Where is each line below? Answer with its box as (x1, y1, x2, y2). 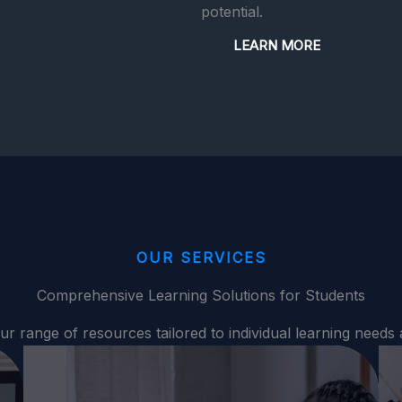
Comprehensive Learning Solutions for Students (37, 286, 365, 304)
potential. (201, 3, 263, 21)
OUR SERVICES (135, 249, 267, 267)
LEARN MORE (233, 37, 320, 54)
